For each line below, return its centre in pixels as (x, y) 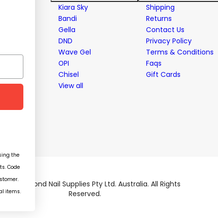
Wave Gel (75, 52)
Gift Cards (163, 74)
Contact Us (165, 29)
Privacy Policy (169, 41)
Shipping (160, 7)
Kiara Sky (73, 7)
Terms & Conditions (180, 52)
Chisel (69, 74)
